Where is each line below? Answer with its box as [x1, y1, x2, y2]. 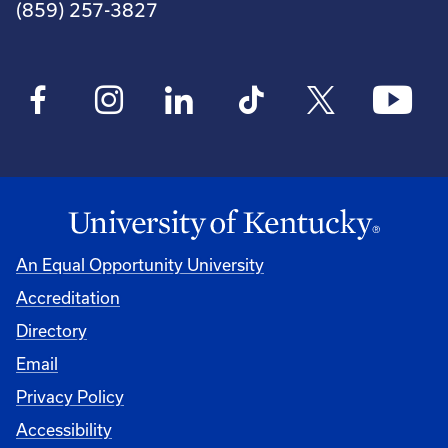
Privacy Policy [16, 387, 124, 406]
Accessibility [16, 420, 112, 439]
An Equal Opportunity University [16, 255, 264, 274]
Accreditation [16, 288, 120, 307]
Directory [16, 321, 87, 340]
